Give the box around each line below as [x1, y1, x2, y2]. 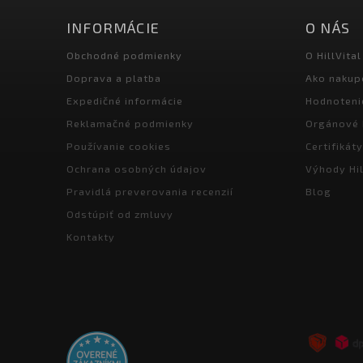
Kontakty [66, 230, 115, 243]
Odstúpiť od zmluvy [66, 207, 173, 220]
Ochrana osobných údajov [66, 162, 207, 175]
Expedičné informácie [66, 94, 183, 107]
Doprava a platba [66, 71, 161, 84]
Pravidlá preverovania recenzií [66, 185, 233, 198]
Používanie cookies [66, 139, 171, 152]
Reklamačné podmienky [66, 117, 194, 130]
